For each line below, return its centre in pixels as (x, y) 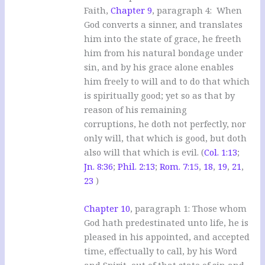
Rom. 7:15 (180, 166)
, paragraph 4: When (197, 10)
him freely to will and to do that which (167, 81)
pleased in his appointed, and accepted (167, 236)
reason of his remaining (136, 109)
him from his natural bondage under (164, 52)
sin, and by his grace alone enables (159, 67)
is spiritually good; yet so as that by (160, 95)
